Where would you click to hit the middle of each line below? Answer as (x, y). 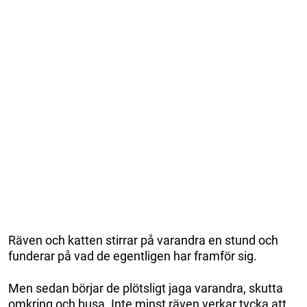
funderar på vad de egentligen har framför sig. (133, 256)
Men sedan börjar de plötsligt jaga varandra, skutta (146, 288)
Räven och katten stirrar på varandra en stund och (143, 240)
